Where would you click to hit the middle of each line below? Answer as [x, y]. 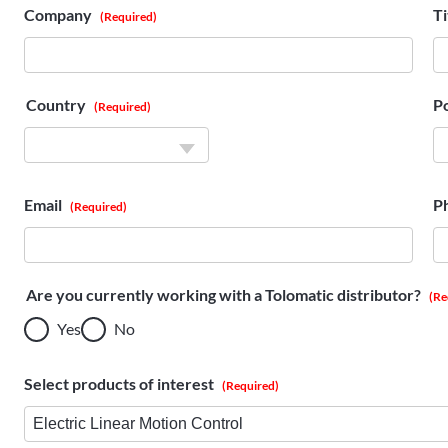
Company [58, 14]
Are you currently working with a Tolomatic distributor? [223, 294]
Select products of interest [119, 383]
